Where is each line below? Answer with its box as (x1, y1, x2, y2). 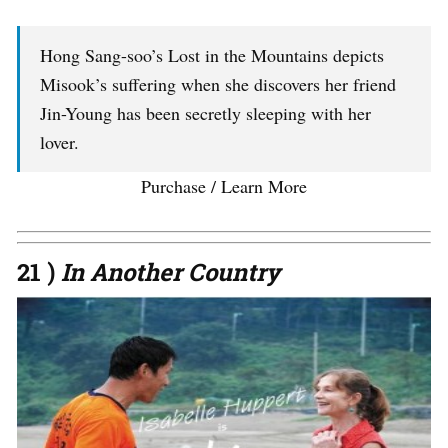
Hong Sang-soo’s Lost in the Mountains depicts (40, 43, 384, 68)
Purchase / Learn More (141, 174, 307, 199)
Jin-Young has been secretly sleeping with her (40, 101, 371, 126)
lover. (40, 130, 79, 155)
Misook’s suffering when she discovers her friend (40, 72, 396, 97)
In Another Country (61, 256, 280, 289)
